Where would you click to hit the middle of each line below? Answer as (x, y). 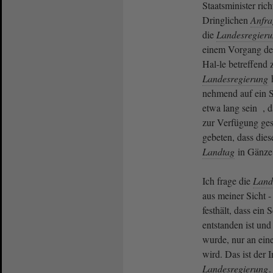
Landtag (218, 151)
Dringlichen (226, 19)
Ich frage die (228, 180)
